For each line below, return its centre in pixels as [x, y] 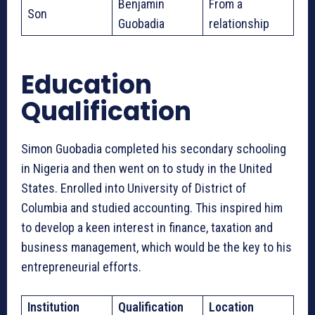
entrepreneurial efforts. [83, 266]
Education [86, 84]
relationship [239, 23]
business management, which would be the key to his [156, 247]
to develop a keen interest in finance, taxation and [147, 227]
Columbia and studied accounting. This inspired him [152, 207]
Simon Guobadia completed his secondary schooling [154, 148]
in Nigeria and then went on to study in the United [147, 168]
